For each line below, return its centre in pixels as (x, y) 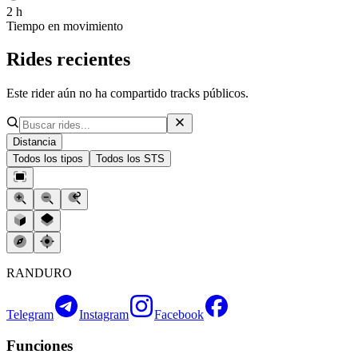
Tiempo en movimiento (65, 26)
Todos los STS (130, 159)
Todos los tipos (48, 159)
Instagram (104, 315)
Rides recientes (68, 60)
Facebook (179, 315)
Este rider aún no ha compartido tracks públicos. (127, 93)
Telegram (30, 315)
